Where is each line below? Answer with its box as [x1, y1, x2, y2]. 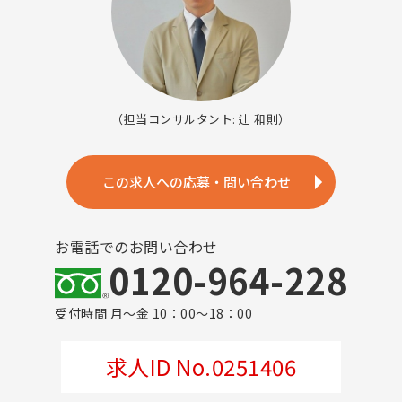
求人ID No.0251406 [105, 351, 297, 382]
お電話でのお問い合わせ [55, 236, 218, 258]
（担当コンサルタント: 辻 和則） [111, 110, 291, 127]
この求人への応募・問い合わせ [102, 172, 291, 191]
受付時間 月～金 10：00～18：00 [55, 304, 252, 322]
